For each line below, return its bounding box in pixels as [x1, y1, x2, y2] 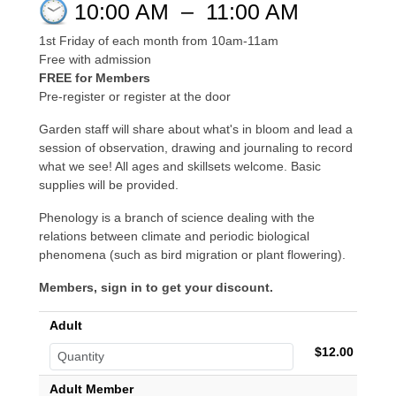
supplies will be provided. [39, 178, 182, 192]
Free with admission [39, 52, 151, 66]
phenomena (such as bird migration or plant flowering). [39, 247, 349, 262]
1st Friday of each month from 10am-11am [39, 34, 278, 48]
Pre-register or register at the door [39, 89, 231, 103]
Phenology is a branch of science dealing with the [39, 210, 315, 225]
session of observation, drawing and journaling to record [39, 141, 353, 155]
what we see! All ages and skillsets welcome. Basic [39, 159, 321, 173]
